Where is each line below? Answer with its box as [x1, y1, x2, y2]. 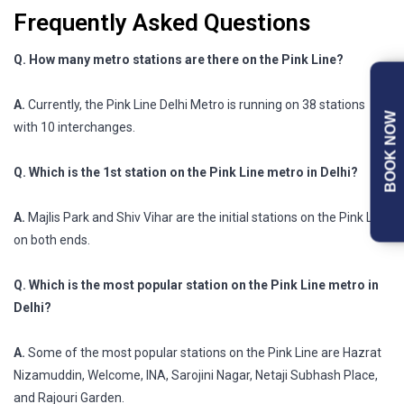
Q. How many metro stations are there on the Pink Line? [14, 51, 344, 67]
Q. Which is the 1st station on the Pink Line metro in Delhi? [14, 164, 358, 179]
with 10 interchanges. [14, 119, 135, 134]
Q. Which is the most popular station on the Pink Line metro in [14, 277, 379, 292]
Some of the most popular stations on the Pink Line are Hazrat [25, 344, 381, 360]
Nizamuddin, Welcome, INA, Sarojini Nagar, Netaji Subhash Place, [14, 367, 378, 382]
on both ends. [14, 232, 90, 247]
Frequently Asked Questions [14, 8, 310, 36]
